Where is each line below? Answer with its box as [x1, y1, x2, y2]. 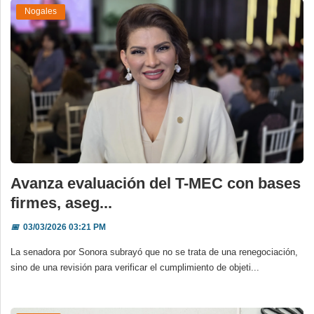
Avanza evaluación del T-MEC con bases [11, 175, 301, 193]
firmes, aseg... [11, 194, 112, 212]
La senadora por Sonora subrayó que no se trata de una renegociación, [11, 247, 298, 258]
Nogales [25, 6, 57, 17]
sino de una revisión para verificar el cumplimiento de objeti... [11, 262, 259, 273]
